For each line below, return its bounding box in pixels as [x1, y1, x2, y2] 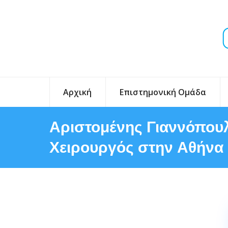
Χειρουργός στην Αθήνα [49, 138, 223, 157]
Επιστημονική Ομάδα [119, 87, 206, 98]
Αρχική [63, 87, 92, 98]
